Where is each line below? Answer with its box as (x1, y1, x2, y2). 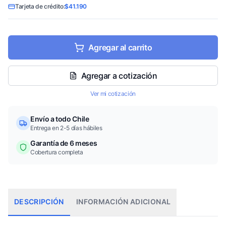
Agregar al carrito (88, 42, 152, 52)
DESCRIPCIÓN (14, 197, 64, 206)
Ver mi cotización (90, 90, 136, 97)
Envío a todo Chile (30, 115, 89, 123)
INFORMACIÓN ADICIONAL (76, 197, 171, 206)
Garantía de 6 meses (30, 139, 97, 147)
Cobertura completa (30, 148, 83, 156)
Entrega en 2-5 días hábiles (30, 124, 102, 132)
